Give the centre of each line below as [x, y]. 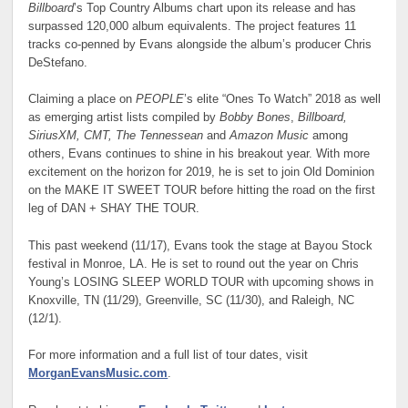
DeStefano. [58, 62]
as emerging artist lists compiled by [124, 118]
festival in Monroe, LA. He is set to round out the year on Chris [194, 264]
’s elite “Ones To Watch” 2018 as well [283, 100]
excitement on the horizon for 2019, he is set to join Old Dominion [202, 173]
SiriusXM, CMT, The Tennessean [116, 136]
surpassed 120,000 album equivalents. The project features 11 [193, 26]
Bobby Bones [255, 118]
